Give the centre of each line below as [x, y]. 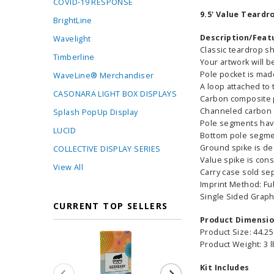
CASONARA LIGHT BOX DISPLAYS [115, 94]
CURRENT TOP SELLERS [111, 206]
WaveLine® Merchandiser [104, 76]
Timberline [74, 57]
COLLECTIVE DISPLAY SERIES [107, 149]
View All [68, 167]
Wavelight [72, 39]
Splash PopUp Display [96, 112]
